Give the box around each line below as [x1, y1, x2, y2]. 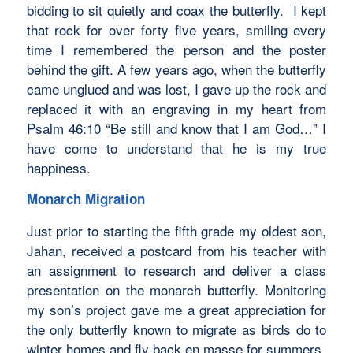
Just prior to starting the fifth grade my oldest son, [26, 220, 327, 240]
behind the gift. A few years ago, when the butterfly [26, 58, 327, 79]
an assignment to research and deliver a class [26, 259, 327, 280]
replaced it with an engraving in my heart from [26, 98, 327, 118]
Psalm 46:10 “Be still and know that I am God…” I [26, 117, 327, 138]
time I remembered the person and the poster [26, 39, 327, 59]
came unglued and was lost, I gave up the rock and [26, 78, 327, 98]
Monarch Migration [26, 189, 145, 209]
